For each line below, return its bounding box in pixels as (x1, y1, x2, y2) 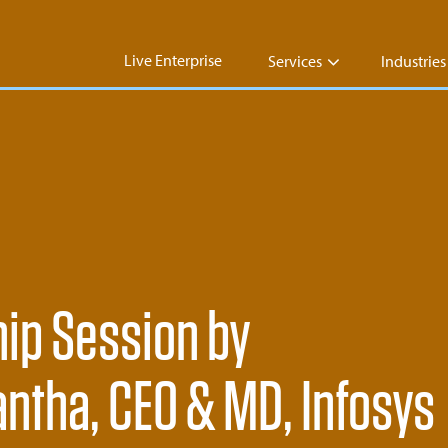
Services (268, 51, 322, 71)
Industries (381, 51, 446, 71)
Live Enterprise (124, 50, 222, 70)
